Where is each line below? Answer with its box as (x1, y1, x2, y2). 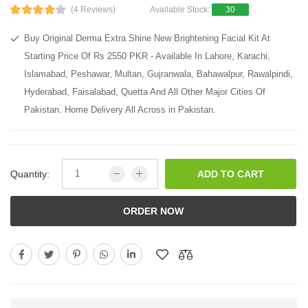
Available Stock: (149, 4, 212, 14)
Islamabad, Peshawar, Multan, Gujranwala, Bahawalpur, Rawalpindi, (24, 68, 293, 79)
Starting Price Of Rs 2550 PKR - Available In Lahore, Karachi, (24, 50, 270, 61)
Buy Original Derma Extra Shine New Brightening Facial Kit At (24, 32, 270, 43)
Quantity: (10, 168, 49, 179)
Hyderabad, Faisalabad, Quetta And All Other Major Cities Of (24, 86, 265, 97)
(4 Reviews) (70, 4, 115, 14)
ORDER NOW (123, 205, 184, 217)
